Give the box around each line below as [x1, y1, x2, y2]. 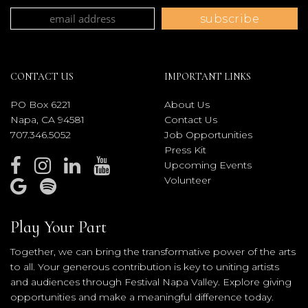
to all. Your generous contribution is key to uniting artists [10, 261, 279, 274]
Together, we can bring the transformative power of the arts [10, 245, 296, 258]
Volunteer [164, 174, 211, 187]
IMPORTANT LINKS [164, 71, 251, 83]
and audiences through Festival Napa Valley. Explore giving [10, 276, 291, 289]
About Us [164, 98, 210, 111]
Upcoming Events [164, 159, 252, 172]
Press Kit [164, 144, 206, 157]
